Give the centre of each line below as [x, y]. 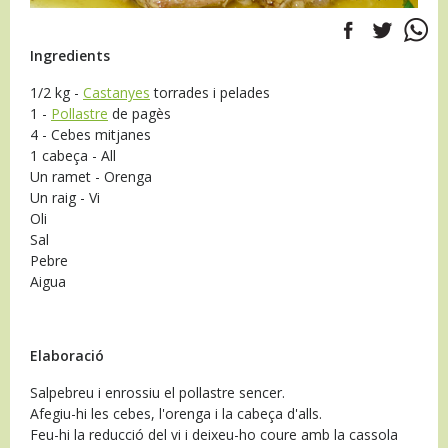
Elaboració [67, 355]
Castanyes [116, 92]
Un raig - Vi [65, 197]
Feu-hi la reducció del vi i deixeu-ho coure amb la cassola [214, 434]
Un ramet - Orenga [91, 176]
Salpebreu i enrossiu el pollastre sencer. [157, 392]
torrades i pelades [210, 92]
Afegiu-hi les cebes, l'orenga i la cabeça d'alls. [176, 413]
